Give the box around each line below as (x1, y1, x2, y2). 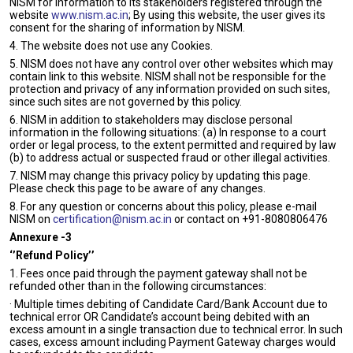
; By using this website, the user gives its (128, 9, 325, 21)
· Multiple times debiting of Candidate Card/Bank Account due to (9, 298, 328, 310)
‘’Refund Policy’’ (9, 249, 95, 262)
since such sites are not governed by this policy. (9, 95, 242, 108)
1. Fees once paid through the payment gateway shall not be (9, 267, 307, 280)
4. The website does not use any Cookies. (9, 39, 213, 52)
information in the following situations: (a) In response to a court (9, 126, 326, 139)
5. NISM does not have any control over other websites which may (9, 58, 333, 70)
